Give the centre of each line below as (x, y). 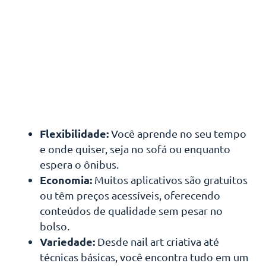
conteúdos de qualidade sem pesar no (131, 211)
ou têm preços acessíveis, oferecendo (130, 195)
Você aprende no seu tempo (177, 134)
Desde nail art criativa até (157, 242)
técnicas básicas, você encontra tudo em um (144, 257)
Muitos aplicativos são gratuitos (170, 180)
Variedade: (67, 242)
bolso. (54, 226)
